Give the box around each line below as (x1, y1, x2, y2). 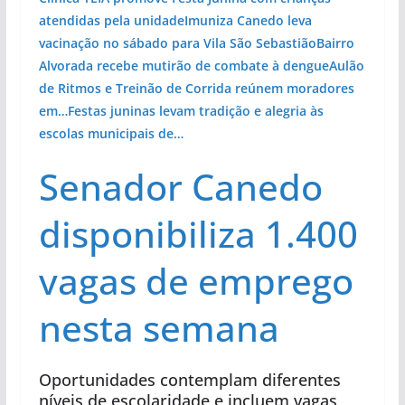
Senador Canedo (38, 161, 323, 212)
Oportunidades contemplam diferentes (38, 368, 341, 391)
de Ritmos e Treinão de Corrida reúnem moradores (38, 79, 354, 97)
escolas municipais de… (38, 124, 184, 142)
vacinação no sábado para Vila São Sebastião (38, 33, 316, 52)
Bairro (316, 33, 354, 52)
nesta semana (38, 302, 279, 353)
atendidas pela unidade (38, 11, 184, 29)
